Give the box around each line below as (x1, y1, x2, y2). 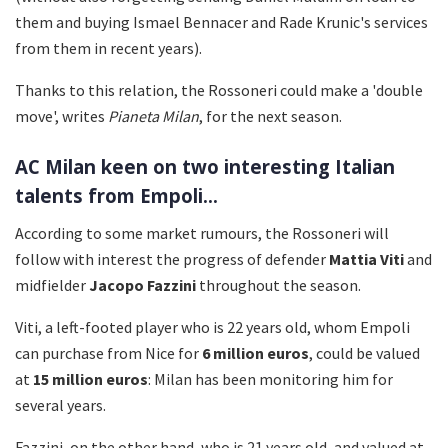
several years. (15, 394, 106, 415)
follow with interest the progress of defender (15, 248, 329, 269)
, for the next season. (199, 106, 342, 127)
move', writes (15, 106, 108, 127)
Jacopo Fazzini (89, 274, 196, 295)
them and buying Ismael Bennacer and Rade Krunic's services (15, 12, 428, 33)
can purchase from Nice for (15, 342, 202, 363)
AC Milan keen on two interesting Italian (15, 154, 395, 180)
